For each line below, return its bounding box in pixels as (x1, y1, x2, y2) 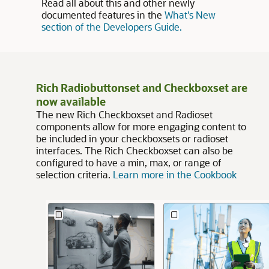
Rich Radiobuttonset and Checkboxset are (36, 80, 247, 95)
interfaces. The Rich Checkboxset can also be (36, 144, 233, 157)
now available (36, 94, 106, 109)
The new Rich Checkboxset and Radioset (36, 108, 213, 121)
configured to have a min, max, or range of (36, 156, 222, 169)
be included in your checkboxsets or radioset (36, 132, 228, 145)
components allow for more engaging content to (36, 120, 246, 133)
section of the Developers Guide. (41, 20, 182, 33)
